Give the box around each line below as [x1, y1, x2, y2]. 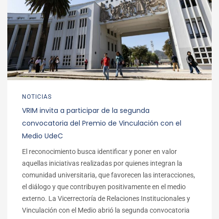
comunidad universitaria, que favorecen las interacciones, [22, 171, 195, 179]
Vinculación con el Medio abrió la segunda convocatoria [22, 206, 190, 214]
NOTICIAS [22, 93, 52, 100]
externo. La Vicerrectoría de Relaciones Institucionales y [22, 194, 190, 202]
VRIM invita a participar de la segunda [22, 105, 150, 115]
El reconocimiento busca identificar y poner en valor [22, 147, 177, 155]
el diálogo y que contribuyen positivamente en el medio [22, 182, 186, 191]
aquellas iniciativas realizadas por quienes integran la [22, 159, 182, 167]
